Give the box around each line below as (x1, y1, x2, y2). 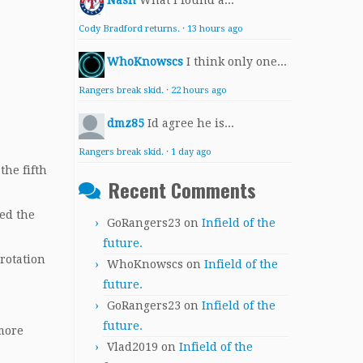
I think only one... (186, 55, 287, 68)
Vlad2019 (107, 340, 158, 353)
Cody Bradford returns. (79, 23, 180, 34)
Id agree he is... (147, 117, 234, 130)
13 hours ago (187, 23, 243, 34)
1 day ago (171, 147, 211, 157)
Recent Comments (109, 175, 256, 204)
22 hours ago (171, 85, 227, 96)
